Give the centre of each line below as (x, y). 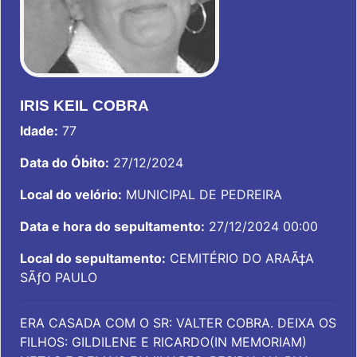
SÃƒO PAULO (59, 277)
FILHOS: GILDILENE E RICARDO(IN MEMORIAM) (163, 342)
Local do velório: (71, 194)
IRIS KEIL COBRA (84, 106)
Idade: (39, 131)
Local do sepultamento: (93, 258)
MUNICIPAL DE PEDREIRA (202, 194)
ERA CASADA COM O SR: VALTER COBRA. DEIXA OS (178, 323)
